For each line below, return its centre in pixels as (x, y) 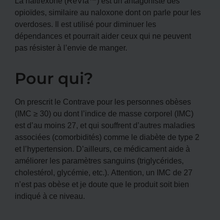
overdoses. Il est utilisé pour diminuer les (85, 24)
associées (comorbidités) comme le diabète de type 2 (107, 137)
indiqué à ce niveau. (50, 196)
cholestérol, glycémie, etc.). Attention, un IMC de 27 (104, 172)
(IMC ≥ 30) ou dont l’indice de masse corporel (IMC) (104, 113)
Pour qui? (54, 78)
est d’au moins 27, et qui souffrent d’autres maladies (105, 125)
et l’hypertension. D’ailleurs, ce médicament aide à (102, 149)
